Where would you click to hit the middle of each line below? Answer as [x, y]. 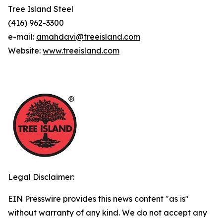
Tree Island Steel [41, 9]
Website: [25, 51]
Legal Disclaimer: [41, 177]
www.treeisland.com [81, 51]
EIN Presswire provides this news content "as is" [98, 199]
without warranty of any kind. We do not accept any [108, 213]
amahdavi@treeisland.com [88, 37]
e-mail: [22, 37]
